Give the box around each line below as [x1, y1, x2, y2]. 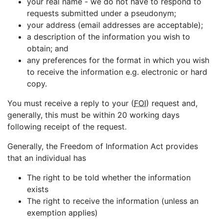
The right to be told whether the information [27, 173, 191, 182]
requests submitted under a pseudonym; [27, 8, 176, 18]
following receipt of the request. [7, 122, 127, 131]
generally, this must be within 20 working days [7, 110, 179, 120]
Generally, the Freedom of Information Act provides [7, 141, 198, 151]
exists [27, 184, 48, 194]
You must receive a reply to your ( [7, 98, 134, 108]
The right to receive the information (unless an [27, 196, 198, 206]
